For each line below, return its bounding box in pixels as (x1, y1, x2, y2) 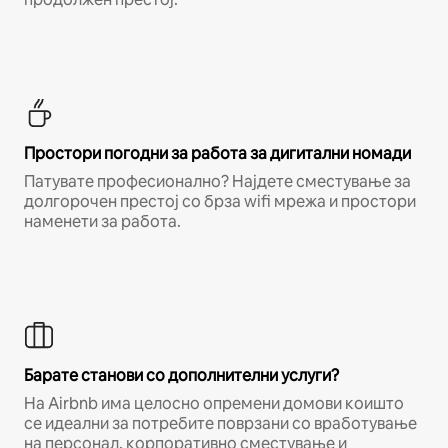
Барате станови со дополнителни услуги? (24, 364, 339, 386)
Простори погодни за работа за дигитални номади (24, 142, 411, 164)
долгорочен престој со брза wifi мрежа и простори (24, 190, 416, 212)
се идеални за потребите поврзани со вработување (24, 412, 417, 434)
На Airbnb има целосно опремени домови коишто (24, 392, 404, 414)
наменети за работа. (24, 210, 181, 232)
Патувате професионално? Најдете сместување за (24, 170, 411, 192)
